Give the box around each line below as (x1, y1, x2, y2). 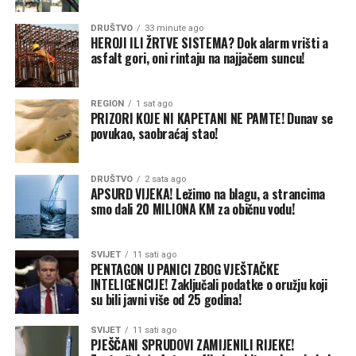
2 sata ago (144, 173, 186, 184)
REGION (90, 98, 124, 109)
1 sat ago (135, 98, 172, 109)
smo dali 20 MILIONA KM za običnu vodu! (90, 199, 295, 219)
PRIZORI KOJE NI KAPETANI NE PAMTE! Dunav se (90, 108, 333, 128)
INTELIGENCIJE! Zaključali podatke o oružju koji (90, 274, 327, 294)
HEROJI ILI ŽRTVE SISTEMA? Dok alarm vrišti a (90, 33, 328, 52)
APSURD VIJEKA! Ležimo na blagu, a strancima (90, 184, 325, 203)
